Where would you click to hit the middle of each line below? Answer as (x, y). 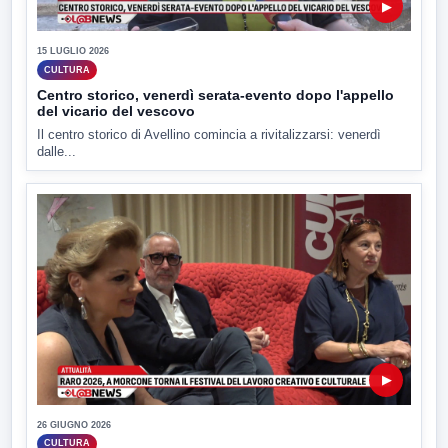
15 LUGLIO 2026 (73, 51)
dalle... (56, 152)
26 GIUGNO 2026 (74, 424)
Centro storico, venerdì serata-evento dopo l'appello (215, 95)
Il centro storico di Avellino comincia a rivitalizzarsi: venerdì (209, 135)
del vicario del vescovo (116, 111)
